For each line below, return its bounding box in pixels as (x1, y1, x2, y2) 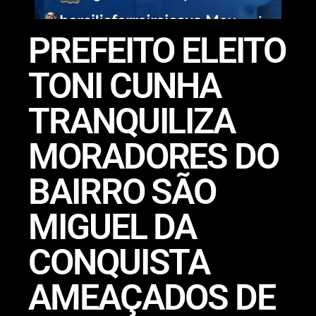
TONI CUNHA (28, 66, 221, 107)
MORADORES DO (28, 136, 279, 178)
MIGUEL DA (28, 207, 197, 248)
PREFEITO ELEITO (28, 30, 286, 72)
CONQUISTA (28, 242, 210, 284)
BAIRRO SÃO (28, 171, 217, 213)
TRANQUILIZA (28, 101, 236, 142)
